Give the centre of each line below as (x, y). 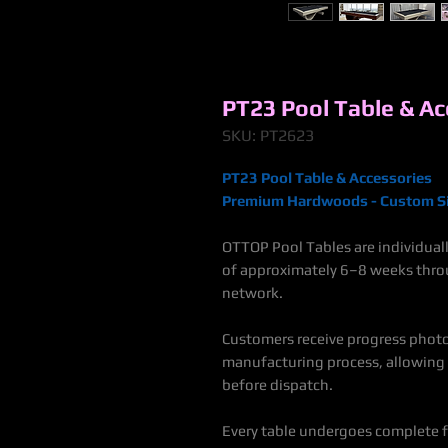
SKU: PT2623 (268, 136)
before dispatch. (277, 385)
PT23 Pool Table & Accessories (327, 178)
